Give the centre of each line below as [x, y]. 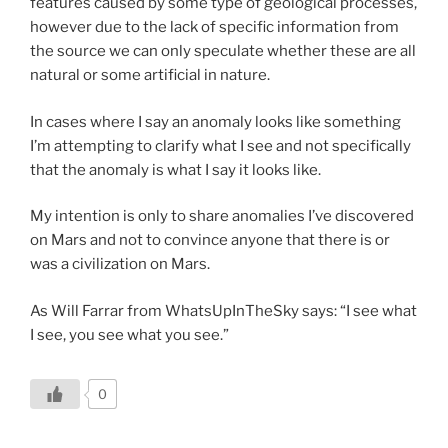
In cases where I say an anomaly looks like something [215, 121]
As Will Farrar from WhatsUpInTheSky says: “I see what [223, 310]
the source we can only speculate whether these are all [223, 51]
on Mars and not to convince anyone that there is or [210, 240]
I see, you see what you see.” [129, 334]
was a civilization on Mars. [120, 264]
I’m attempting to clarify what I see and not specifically [220, 145]
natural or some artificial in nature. [150, 75]
